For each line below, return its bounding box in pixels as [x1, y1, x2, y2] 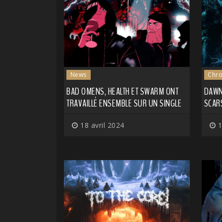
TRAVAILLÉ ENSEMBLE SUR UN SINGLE [66, 97, 181, 111]
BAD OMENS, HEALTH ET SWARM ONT [66, 85, 178, 99]
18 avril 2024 [78, 120, 124, 130]
